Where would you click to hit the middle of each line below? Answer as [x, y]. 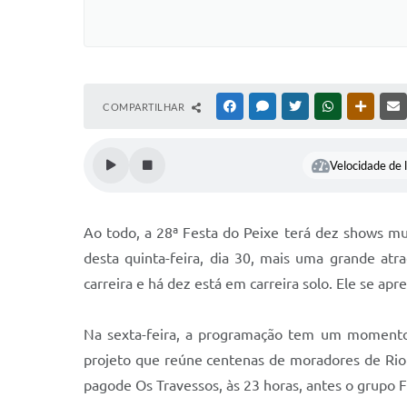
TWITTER [326, 106]
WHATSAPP [363, 106]
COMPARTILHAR [145, 107]
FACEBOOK [265, 106]
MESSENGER [300, 106]
